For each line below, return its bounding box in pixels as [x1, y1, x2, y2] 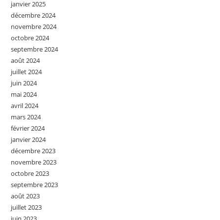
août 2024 [11, 56, 40, 65]
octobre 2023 [11, 169, 50, 178]
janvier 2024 [11, 135, 46, 144]
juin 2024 [11, 79, 37, 87]
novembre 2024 [11, 22, 57, 31]
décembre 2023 [11, 146, 56, 155]
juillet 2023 [11, 203, 42, 212]
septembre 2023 [11, 180, 58, 189]
